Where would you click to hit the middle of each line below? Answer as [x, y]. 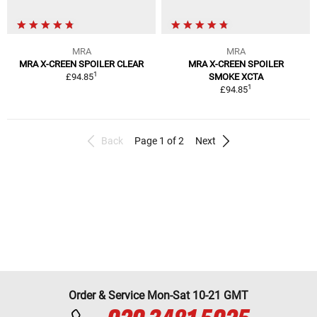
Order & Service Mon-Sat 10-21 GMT [158, 295]
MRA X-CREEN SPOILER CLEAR [81, 64]
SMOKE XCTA [236, 76]
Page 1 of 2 [159, 140]
